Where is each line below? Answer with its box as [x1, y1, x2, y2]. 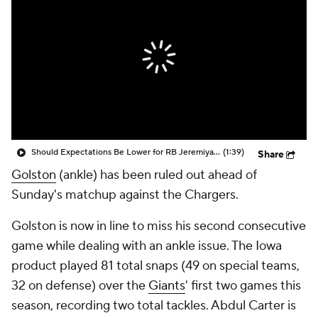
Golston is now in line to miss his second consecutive [11, 218, 306, 234]
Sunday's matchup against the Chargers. [11, 187, 238, 203]
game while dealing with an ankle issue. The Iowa [11, 238, 282, 254]
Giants [148, 278, 185, 294]
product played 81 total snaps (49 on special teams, [11, 258, 300, 274]
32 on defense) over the [11, 278, 148, 294]
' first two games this [185, 278, 301, 294]
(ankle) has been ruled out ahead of [56, 167, 257, 183]
